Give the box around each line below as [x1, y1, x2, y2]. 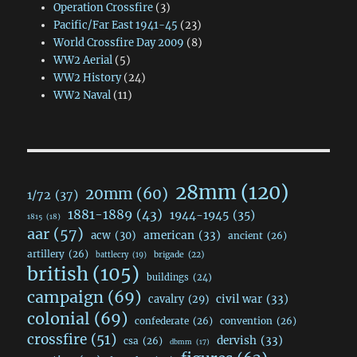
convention [220, 314, 273, 327]
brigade [154, 249, 185, 260]
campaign [27, 287, 104, 307]
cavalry [148, 292, 185, 305]
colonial [27, 308, 91, 328]
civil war [216, 292, 263, 306]
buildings [147, 271, 190, 283]
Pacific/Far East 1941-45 [53, 18, 178, 32]
